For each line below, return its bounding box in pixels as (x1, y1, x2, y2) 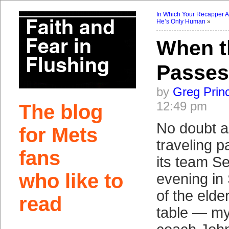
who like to (18, 170, 123, 192)
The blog (18, 101, 103, 123)
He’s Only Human (156, 18, 205, 25)
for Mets (18, 124, 98, 146)
